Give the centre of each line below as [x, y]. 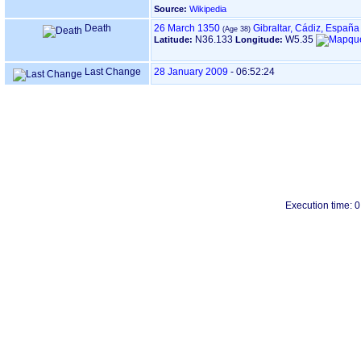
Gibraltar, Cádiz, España [306, 28]
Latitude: [174, 39]
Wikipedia [208, 9]
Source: [170, 9]
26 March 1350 [187, 28]
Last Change [112, 72]
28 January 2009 [191, 72]
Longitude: [260, 39]
